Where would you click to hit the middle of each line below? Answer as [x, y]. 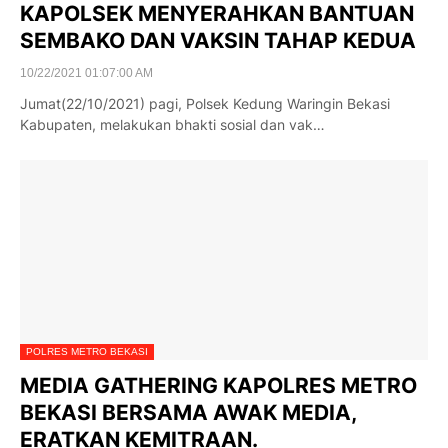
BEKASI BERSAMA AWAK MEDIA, [188, 412]
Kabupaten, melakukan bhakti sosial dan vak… [172, 124]
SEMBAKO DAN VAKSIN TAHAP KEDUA [218, 40]
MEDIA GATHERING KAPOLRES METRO [218, 385]
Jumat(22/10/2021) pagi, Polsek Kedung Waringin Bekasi [205, 103]
